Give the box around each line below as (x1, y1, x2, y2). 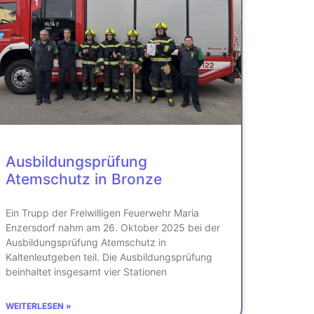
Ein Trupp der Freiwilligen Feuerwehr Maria (6, 206, 199, 219)
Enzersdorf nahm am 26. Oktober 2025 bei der (6, 221, 220, 233)
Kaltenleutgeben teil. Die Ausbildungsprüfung (6, 250, 212, 263)
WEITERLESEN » (6, 300, 71, 311)
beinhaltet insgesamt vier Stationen (6, 265, 167, 278)
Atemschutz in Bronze (6, 170, 162, 188)
